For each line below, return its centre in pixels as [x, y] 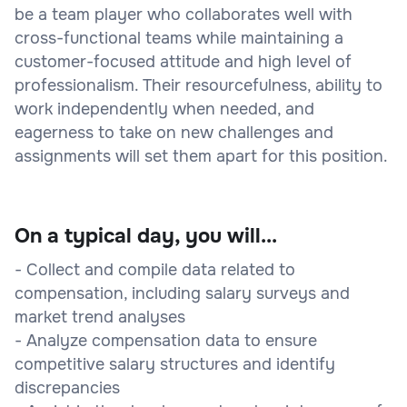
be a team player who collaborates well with [184, 14]
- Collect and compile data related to [155, 269]
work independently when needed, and [164, 109]
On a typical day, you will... [146, 236]
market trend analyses [100, 317]
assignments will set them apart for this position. [201, 156]
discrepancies [67, 387]
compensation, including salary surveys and [182, 293]
